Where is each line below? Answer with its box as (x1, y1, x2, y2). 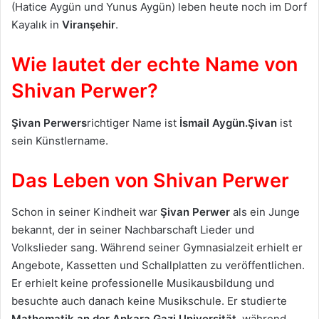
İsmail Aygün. (179, 115, 248, 130)
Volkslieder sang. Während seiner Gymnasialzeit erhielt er (11, 241, 303, 255)
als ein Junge (230, 205, 300, 219)
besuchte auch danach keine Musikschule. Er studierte (11, 294, 287, 308)
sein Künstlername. (11, 133, 108, 147)
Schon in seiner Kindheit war (11, 205, 160, 219)
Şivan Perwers (11, 115, 87, 130)
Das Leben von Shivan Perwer (11, 168, 289, 192)
